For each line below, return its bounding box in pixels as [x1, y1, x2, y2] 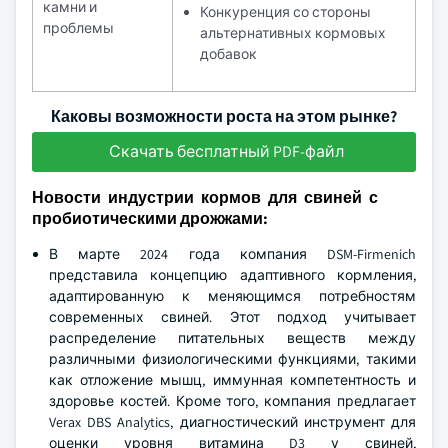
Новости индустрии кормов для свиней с [32, 187, 378, 208]
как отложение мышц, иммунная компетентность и [49, 371, 416, 389]
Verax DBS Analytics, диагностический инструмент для [49, 413, 416, 431]
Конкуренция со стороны [200, 3, 371, 21]
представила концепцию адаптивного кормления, [49, 266, 416, 284]
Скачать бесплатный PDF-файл [108, 141, 344, 162]
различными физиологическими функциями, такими [49, 350, 416, 368]
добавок [200, 45, 257, 63]
